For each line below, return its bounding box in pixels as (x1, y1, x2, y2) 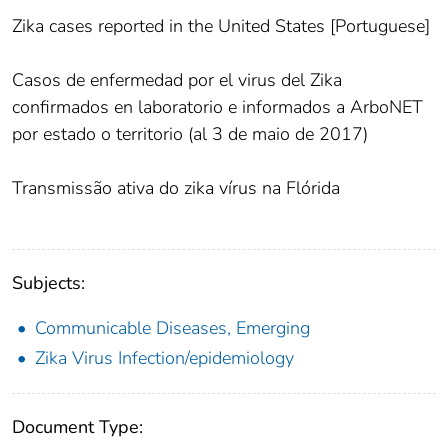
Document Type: (12, 414, 143, 439)
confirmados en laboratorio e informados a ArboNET (12, 94, 423, 119)
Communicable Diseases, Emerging (35, 315, 310, 340)
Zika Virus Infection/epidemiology (35, 345, 294, 370)
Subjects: (12, 270, 85, 295)
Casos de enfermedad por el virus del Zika (12, 67, 342, 92)
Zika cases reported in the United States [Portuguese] (12, 13, 430, 38)
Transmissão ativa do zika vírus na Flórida (12, 175, 340, 200)
